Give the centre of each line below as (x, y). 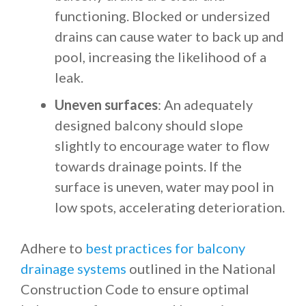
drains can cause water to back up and (169, 36)
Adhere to (52, 248)
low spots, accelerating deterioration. (170, 207)
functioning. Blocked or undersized (163, 16)
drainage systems (73, 268)
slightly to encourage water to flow (162, 145)
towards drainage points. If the (148, 166)
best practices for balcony (165, 248)
